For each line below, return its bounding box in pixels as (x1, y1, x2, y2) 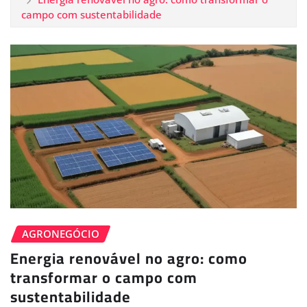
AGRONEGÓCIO (22, 226, 99, 241)
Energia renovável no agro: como (10, 244, 247, 273)
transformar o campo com (10, 263, 197, 293)
